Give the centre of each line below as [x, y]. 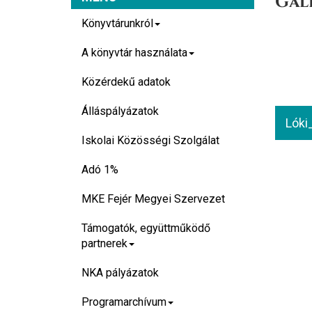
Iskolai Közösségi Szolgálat [150, 140]
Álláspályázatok [120, 111]
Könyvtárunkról [117, 23]
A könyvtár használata [134, 53]
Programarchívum [124, 302]
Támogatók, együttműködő [146, 228]
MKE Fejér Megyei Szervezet [153, 199]
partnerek [104, 243]
